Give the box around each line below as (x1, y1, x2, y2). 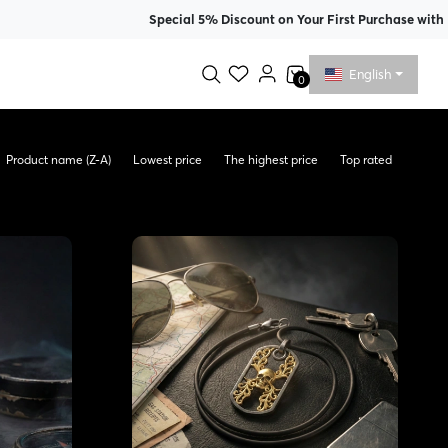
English (348, 65, 392, 82)
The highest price (223, 152, 318, 167)
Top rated (339, 152, 392, 167)
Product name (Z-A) (5, 152, 111, 167)
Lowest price (132, 152, 202, 167)
